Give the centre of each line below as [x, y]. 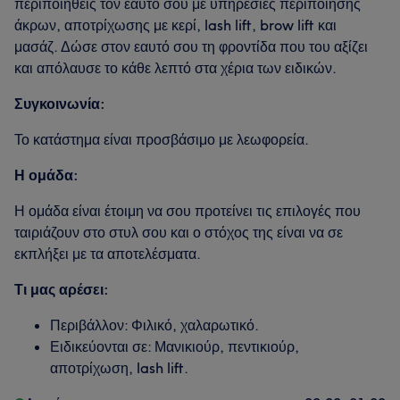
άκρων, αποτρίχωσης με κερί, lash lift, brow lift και [175, 25]
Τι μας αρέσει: [62, 289]
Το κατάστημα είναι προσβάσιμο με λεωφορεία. [162, 139]
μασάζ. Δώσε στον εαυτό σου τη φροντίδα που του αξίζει [191, 46]
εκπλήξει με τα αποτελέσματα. [108, 254]
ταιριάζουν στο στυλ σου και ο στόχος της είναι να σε [179, 232]
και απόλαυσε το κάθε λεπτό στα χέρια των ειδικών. [175, 68]
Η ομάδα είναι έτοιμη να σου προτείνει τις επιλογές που [187, 211]
